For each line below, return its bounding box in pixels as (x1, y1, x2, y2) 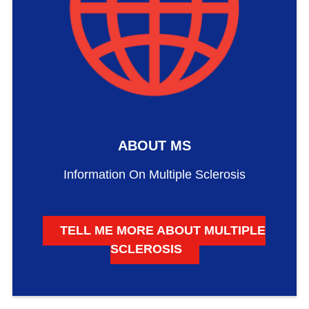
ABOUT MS (118, 138, 191, 154)
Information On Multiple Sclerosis (63, 167, 246, 181)
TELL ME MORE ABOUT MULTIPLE (60, 223, 266, 237)
